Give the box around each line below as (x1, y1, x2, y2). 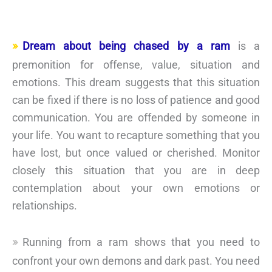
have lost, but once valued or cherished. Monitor (12, 146, 260, 159)
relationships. (12, 199, 77, 212)
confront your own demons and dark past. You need (12, 254, 260, 267)
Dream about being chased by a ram (22, 39, 230, 52)
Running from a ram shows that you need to (22, 235, 260, 248)
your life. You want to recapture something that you (12, 128, 260, 141)
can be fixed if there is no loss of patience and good (12, 93, 260, 106)
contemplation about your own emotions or (12, 181, 260, 194)
